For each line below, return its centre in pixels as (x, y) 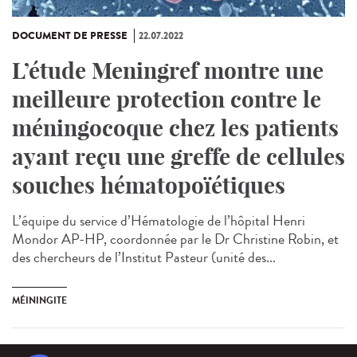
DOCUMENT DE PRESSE (70, 35)
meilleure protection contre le (167, 99)
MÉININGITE (39, 300)
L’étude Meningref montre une (168, 70)
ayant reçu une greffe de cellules (178, 156)
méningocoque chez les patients (175, 127)
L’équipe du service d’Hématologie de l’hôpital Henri (159, 220)
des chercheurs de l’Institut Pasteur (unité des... (144, 257)
